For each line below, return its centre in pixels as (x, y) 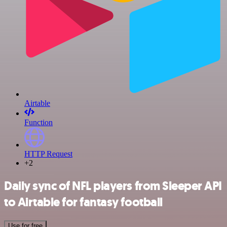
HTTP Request (48, 154)
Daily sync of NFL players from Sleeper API (113, 186)
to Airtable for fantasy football (83, 202)
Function (39, 123)
